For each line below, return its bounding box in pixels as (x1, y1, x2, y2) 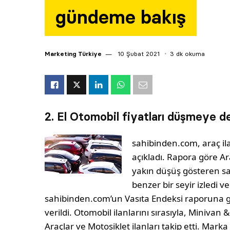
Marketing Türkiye (45, 50, 102, 58)
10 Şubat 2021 (116, 50, 160, 58)
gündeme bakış (55, 6, 186, 29)
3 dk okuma (170, 50, 205, 58)
